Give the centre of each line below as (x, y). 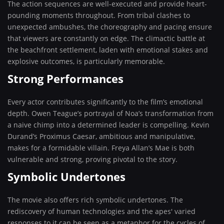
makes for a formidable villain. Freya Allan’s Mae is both (101, 148)
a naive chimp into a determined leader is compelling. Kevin (108, 125)
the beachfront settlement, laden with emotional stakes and (108, 50)
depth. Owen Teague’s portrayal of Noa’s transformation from (110, 113)
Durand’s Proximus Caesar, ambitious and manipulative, (101, 136)
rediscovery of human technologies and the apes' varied (101, 211)
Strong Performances (65, 78)
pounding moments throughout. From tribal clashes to (99, 15)
